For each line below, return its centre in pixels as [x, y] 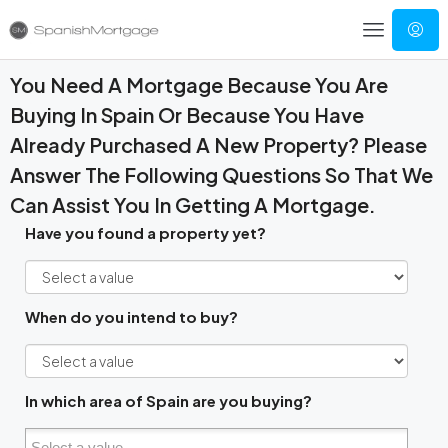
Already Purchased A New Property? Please [218, 145]
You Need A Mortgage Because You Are [199, 85]
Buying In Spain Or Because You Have [187, 115]
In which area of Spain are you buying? [168, 401]
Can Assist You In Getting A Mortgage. [193, 205]
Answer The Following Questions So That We [221, 175]
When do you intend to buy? [131, 317]
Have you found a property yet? [145, 233]
